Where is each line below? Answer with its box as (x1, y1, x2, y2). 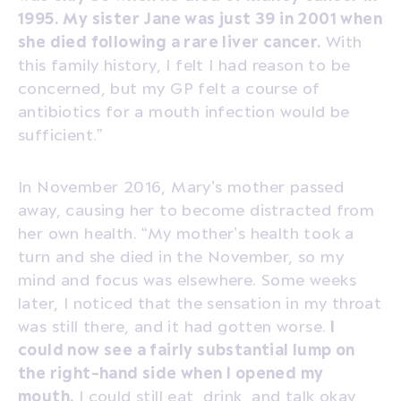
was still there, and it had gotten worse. (18, 316, 327, 335)
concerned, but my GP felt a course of (18, 78, 320, 97)
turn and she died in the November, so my (18, 246, 344, 265)
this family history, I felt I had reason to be (18, 55, 351, 73)
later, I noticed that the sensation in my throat (18, 293, 382, 311)
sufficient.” (18, 124, 103, 143)
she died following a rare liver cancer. (18, 31, 326, 50)
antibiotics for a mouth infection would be (18, 101, 350, 120)
